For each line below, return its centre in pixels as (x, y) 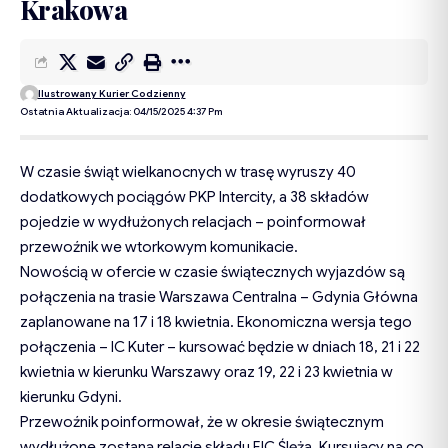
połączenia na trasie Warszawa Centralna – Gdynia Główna (219, 297)
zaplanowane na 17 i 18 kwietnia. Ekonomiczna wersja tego (216, 322)
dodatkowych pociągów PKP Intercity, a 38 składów (194, 197)
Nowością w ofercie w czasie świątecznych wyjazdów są (212, 272)
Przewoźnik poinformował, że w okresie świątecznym (202, 422)
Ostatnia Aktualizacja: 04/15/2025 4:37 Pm (121, 112)
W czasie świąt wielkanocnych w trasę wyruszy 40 (188, 172)
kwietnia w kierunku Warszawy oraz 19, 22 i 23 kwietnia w (206, 372)
